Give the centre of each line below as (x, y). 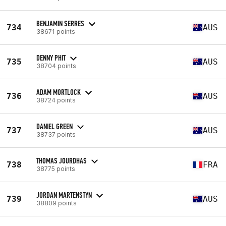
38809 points (56, 203)
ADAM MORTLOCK (59, 92)
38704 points (56, 66)
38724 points (56, 100)
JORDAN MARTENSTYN (64, 195)
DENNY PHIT (51, 58)
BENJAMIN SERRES (60, 23)
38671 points (56, 31)
